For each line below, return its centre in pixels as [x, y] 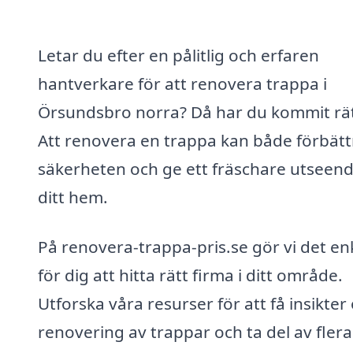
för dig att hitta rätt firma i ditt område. [190, 275]
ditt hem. [73, 197]
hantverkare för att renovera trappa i [182, 83]
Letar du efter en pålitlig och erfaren [178, 55]
